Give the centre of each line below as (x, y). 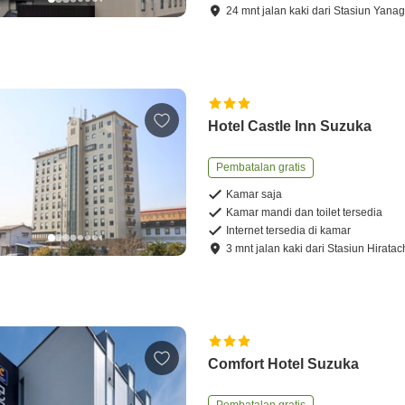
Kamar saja (254, 195)
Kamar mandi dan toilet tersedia (305, 213)
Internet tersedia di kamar (289, 231)
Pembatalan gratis (261, 168)
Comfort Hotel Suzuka (284, 364)
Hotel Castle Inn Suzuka (290, 127)
